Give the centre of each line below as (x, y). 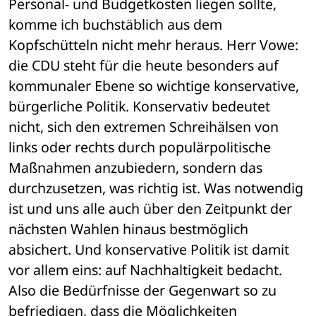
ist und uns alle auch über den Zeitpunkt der (150, 209)
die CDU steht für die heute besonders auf (144, 66)
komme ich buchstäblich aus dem (115, 25)
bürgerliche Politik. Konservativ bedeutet (139, 107)
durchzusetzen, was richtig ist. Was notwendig (156, 188)
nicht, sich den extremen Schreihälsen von (144, 127)
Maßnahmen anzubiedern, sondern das (135, 168)
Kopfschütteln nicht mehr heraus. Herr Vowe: (153, 45)
